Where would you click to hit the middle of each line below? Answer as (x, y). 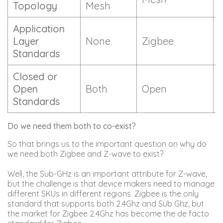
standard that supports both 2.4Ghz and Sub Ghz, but (106, 203)
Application (39, 28)
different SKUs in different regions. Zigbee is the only (103, 193)
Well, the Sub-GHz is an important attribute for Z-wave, (107, 173)
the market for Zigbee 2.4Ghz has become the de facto (108, 213)
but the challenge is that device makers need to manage (111, 183)
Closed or (35, 76)
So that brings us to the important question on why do (107, 144)
